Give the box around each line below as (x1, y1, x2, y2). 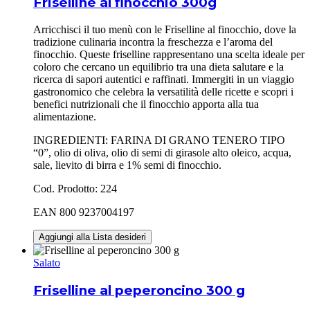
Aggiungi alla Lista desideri (39, 232, 146, 243)
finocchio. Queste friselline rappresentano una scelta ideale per (33, 48, 304, 61)
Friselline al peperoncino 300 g (33, 282, 245, 298)
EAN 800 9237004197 (33, 206, 134, 219)
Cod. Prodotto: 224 (33, 183, 117, 195)
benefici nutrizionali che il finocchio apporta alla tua (33, 98, 259, 111)
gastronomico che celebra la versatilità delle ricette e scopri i (33, 86, 293, 98)
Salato (33, 257, 60, 269)
